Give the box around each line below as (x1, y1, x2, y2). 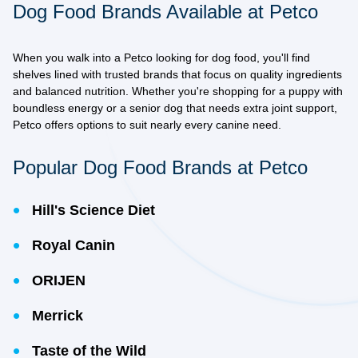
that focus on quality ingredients (178, 68, 342, 81)
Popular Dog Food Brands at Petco (13, 157, 308, 178)
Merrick (32, 308, 83, 324)
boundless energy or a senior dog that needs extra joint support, (13, 101, 337, 114)
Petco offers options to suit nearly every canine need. (13, 118, 281, 131)
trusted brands (105, 68, 178, 81)
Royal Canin (32, 237, 115, 253)
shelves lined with (13, 68, 105, 81)
